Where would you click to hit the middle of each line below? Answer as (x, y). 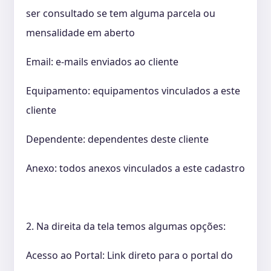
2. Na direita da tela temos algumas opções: (126, 227)
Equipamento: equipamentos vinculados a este (133, 91)
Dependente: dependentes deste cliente (117, 139)
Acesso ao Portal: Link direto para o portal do (129, 256)
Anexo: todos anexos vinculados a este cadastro (135, 168)
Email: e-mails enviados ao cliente (102, 62)
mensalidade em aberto (80, 33)
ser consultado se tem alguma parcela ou (121, 14)
